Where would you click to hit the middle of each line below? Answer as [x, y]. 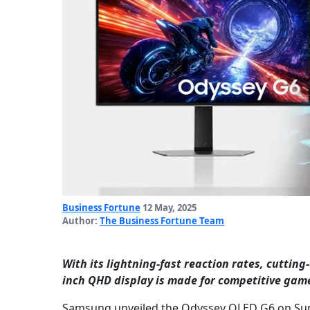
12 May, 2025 [168, 208]
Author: [81, 221]
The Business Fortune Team [162, 221]
